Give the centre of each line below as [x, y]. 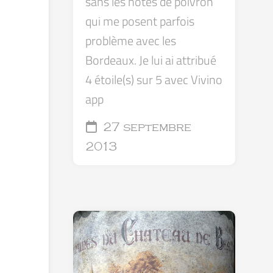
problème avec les [131, 41]
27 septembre [146, 127]
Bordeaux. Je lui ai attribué [151, 60]
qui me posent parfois [140, 21]
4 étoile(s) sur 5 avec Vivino [154, 80]
